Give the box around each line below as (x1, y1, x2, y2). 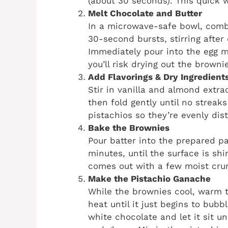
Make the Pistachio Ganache (88, 174, 211, 184)
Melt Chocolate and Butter (88, 8, 202, 19)
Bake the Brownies (88, 123, 169, 133)
